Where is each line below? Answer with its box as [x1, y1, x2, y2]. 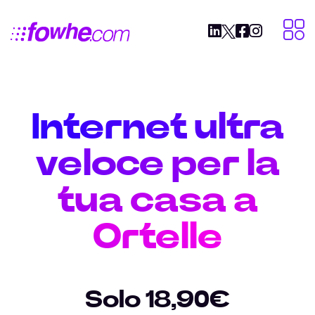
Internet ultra [31, 109, 284, 146]
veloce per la [35, 146, 280, 182]
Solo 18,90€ [85, 288, 230, 312]
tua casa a [57, 182, 258, 219]
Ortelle [92, 219, 223, 255]
